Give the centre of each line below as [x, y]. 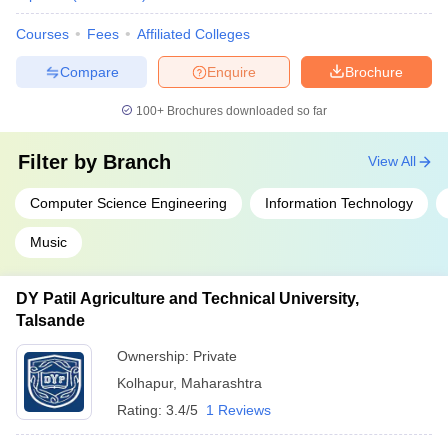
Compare [89, 71]
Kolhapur [145, 383]
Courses [42, 34]
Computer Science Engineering [128, 203]
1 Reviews [238, 410]
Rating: [141, 410]
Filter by [60, 162]
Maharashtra [221, 383]
